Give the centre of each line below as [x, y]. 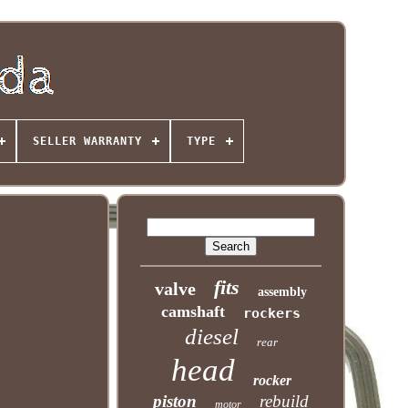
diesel [211, 337]
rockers [272, 313]
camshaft [194, 311]
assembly [283, 292]
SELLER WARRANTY [87, 141]
